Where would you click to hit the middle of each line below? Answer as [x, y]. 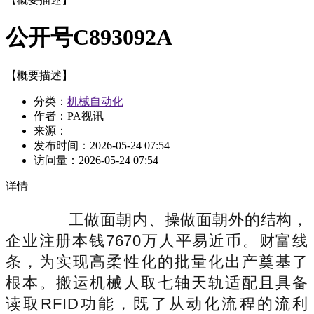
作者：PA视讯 [69, 116]
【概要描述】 [39, 75]
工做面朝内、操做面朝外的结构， [172, 219]
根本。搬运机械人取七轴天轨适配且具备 [157, 282]
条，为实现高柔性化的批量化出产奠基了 [157, 261]
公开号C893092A [89, 37]
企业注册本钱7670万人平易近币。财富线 [157, 240]
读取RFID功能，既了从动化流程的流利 [157, 303]
